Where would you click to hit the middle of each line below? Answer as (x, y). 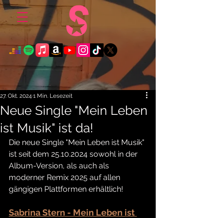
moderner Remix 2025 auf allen (65, 177)
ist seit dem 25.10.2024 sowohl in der (74, 154)
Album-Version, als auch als (60, 166)
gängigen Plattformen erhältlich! (66, 189)
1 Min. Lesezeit (53, 96)
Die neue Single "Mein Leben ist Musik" (78, 142)
